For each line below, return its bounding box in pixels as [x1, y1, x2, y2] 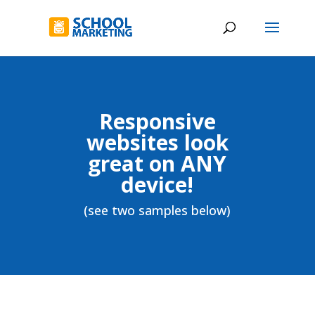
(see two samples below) [84, 202, 231, 219]
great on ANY [88, 149, 227, 178]
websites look [86, 128, 229, 157]
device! [121, 170, 194, 199]
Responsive [98, 107, 216, 136]
